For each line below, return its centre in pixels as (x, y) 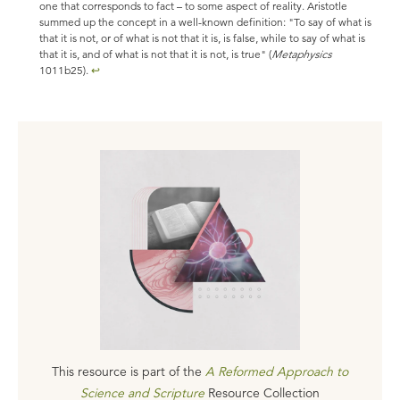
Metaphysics (301, 54)
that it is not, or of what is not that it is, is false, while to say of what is (202, 37)
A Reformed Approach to (277, 371)
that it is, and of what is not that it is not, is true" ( (155, 54)
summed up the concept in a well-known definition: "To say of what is (205, 21)
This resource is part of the (127, 371)
